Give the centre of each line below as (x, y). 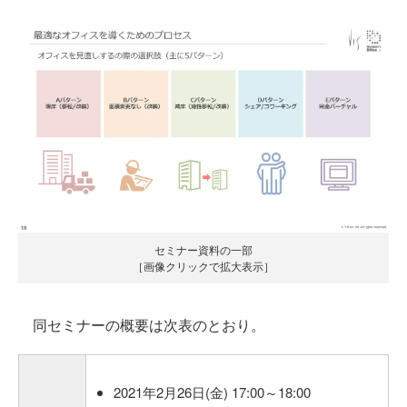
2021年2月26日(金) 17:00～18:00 (212, 392)
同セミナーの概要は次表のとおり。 (142, 324)
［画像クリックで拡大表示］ (203, 265)
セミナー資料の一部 (203, 249)
